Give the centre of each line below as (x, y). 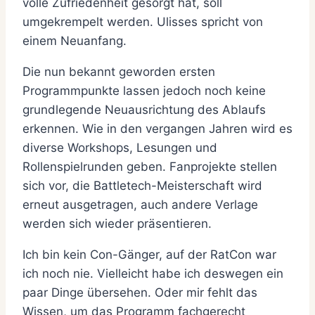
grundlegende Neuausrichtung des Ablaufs (144, 110)
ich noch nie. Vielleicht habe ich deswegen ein (153, 274)
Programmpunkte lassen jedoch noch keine (144, 91)
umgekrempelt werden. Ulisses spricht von (143, 22)
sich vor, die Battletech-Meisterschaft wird (142, 186)
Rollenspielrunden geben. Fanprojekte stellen (150, 167)
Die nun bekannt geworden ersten (119, 72)
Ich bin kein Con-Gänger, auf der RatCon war (149, 255)
